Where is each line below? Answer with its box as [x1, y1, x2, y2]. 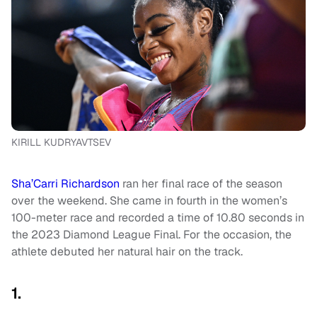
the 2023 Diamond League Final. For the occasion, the [11, 227, 292, 242]
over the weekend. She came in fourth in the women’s [11, 193, 287, 208]
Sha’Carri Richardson [11, 176, 120, 191]
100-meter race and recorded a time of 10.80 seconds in [11, 210, 304, 225]
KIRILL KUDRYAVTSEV [11, 136, 111, 149]
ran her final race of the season [120, 176, 282, 191]
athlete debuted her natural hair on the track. [11, 244, 243, 259]
